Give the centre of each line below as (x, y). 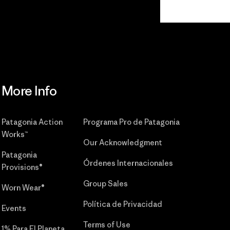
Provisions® (22, 167)
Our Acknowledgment (122, 142)
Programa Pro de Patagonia (131, 122)
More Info (29, 91)
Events (14, 208)
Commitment (60, 16)
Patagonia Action (32, 122)
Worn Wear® (23, 188)
